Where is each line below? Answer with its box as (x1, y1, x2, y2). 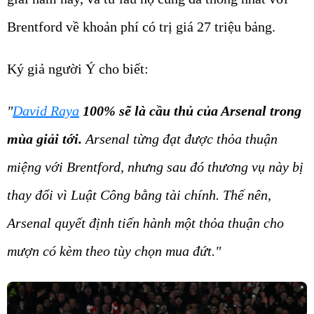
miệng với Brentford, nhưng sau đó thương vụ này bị (7, 159, 303, 175)
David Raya (13, 103, 79, 118)
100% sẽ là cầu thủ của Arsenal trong (83, 103, 301, 118)
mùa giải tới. (7, 131, 82, 146)
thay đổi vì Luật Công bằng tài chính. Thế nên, (7, 187, 271, 203)
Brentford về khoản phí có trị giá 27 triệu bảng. (7, 19, 275, 34)
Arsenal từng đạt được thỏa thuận (82, 131, 278, 146)
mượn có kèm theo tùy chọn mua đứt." (7, 243, 221, 259)
